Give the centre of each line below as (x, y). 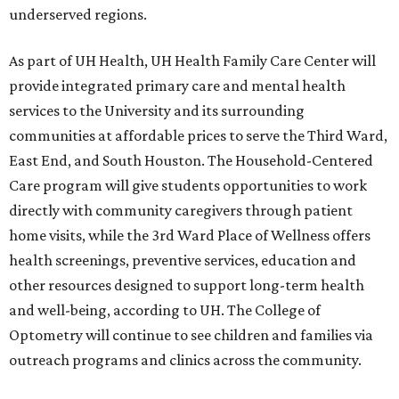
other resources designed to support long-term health (187, 285)
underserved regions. (78, 15)
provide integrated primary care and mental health (177, 86)
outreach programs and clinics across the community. (185, 360)
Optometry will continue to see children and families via (191, 335)
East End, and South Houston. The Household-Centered (191, 161)
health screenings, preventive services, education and (183, 261)
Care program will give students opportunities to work (188, 186)
